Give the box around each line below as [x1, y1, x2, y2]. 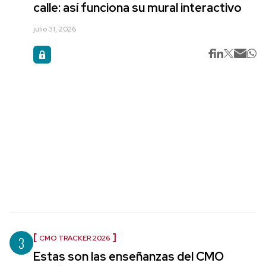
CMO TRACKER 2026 [39, 233, 110, 243]
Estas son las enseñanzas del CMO [33, 249, 224, 264]
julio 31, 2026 [33, 24, 76, 34]
